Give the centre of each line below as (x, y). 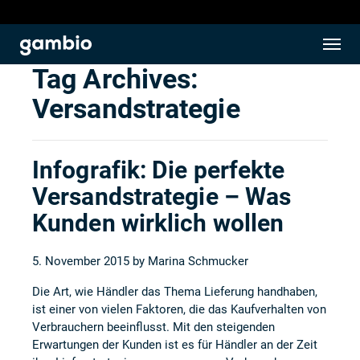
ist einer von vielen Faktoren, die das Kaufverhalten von (179, 309)
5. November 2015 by (90, 261)
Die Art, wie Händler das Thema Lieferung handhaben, (175, 292)
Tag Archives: (116, 79)
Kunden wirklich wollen (158, 223)
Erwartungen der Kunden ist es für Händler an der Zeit (175, 345)
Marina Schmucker (198, 261)
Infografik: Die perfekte (159, 170)
